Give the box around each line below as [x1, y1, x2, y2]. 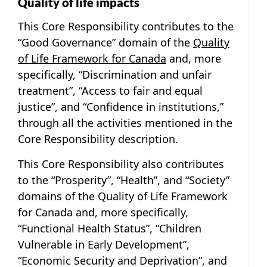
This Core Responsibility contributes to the [18, 18, 234, 33]
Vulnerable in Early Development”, [18, 237, 190, 252]
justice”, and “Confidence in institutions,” [18, 99, 223, 114]
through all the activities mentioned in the [18, 115, 232, 130]
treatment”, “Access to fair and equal [18, 83, 203, 98]
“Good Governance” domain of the [18, 35, 193, 49]
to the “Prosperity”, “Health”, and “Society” [18, 172, 229, 187]
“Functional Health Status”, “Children [18, 221, 201, 235]
